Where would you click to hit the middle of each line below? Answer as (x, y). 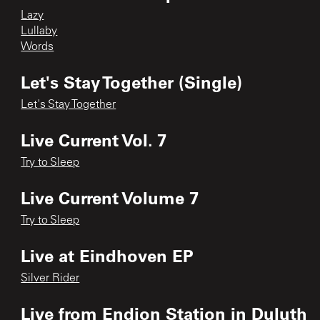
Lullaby (39, 31)
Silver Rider (50, 278)
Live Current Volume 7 (110, 197)
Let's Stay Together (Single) (132, 81)
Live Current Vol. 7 (94, 139)
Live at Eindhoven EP (107, 255)
